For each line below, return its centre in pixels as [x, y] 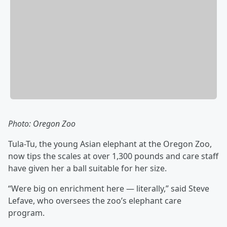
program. [26, 213]
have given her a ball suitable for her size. [87, 168]
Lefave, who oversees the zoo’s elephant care [95, 201]
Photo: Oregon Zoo [42, 124]
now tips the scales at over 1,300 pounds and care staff [113, 156]
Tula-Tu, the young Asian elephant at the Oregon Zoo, [110, 144]
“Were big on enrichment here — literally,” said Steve [109, 189]
